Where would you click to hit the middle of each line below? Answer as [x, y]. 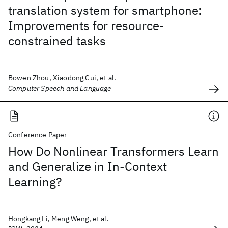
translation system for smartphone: [105, 10]
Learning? [35, 182]
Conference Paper [38, 135]
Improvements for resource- [86, 25]
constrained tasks [57, 41]
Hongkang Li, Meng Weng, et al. [59, 219]
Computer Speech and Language [60, 88]
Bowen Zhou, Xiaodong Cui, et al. [62, 78]
